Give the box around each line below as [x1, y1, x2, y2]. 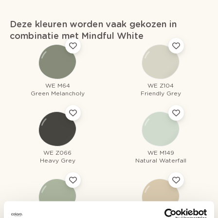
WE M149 [147, 148, 174, 156]
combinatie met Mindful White [10, 30, 144, 41]
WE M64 [45, 81, 70, 89]
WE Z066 [43, 148, 72, 156]
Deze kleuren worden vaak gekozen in [10, 18, 177, 29]
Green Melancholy [30, 89, 85, 97]
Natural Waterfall [135, 156, 186, 164]
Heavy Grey [39, 156, 75, 164]
